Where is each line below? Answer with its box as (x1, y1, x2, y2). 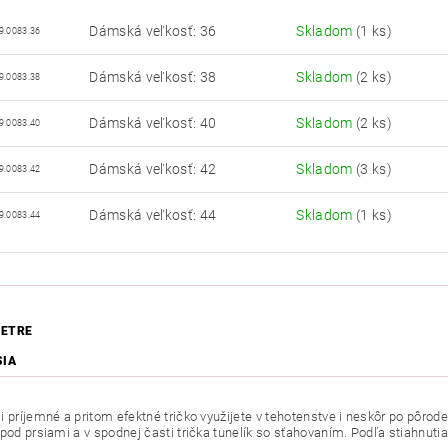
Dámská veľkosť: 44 (89, 207, 217, 224)
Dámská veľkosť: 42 (89, 161, 217, 178)
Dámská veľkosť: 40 (89, 115, 217, 132)
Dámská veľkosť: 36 (89, 23, 217, 40)
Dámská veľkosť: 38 (89, 69, 217, 86)
